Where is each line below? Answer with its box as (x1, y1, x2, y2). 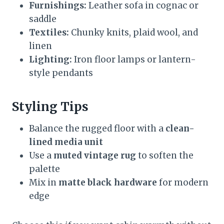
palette (29, 163, 60, 174)
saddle (29, 13, 56, 24)
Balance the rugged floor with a (29, 122, 165, 134)
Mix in (29, 176, 58, 188)
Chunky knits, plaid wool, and (69, 26, 198, 38)
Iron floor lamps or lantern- (72, 53, 196, 65)
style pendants (29, 67, 93, 78)
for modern (157, 176, 208, 188)
